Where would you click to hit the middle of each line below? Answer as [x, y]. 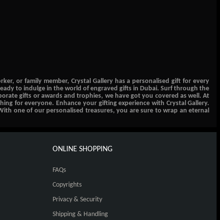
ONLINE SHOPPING [82, 149]
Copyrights [67, 185]
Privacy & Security [77, 199]
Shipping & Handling [80, 214]
